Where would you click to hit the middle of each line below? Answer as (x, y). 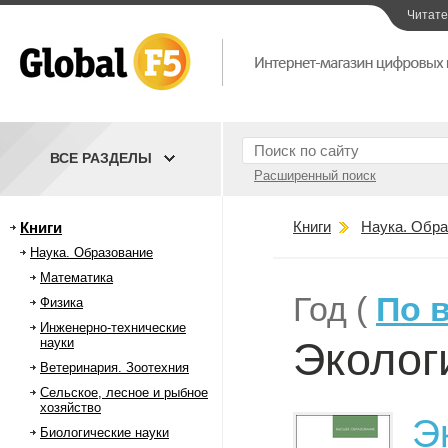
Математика (76, 277)
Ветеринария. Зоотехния (114, 367)
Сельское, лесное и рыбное (124, 392)
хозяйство (70, 407)
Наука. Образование (91, 252)
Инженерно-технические (113, 327)
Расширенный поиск (315, 175)
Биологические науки (104, 432)
